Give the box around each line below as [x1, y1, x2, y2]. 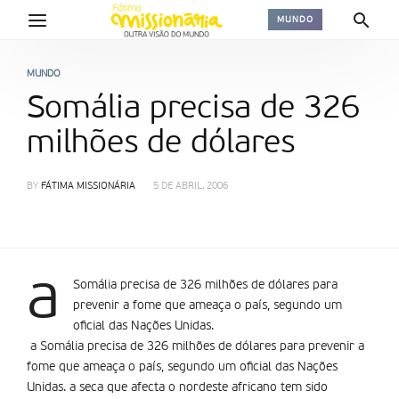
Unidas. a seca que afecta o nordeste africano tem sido [27, 381, 328, 394]
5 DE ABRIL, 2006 [153, 182, 228, 191]
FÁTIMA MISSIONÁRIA [41, 182, 135, 191]
